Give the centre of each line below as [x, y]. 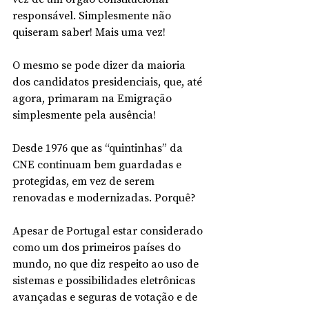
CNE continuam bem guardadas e [98, 164]
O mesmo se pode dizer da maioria [100, 64]
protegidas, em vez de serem [85, 180]
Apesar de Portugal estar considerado [109, 230]
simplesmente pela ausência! [84, 114]
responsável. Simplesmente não [93, 15]
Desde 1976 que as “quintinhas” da [99, 147]
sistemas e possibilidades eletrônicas [105, 280]
